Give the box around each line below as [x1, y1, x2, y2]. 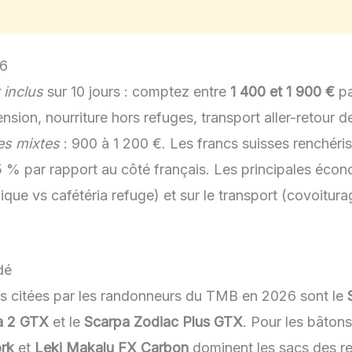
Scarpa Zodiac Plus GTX [84, 313, 243, 331]
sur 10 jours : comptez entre [43, 83, 230, 101]
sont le [296, 288, 347, 305]
